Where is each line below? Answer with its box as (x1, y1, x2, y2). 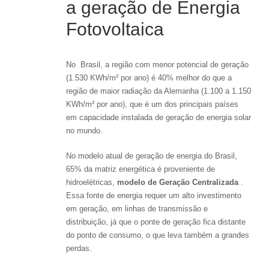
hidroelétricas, (66, 177, 117, 187)
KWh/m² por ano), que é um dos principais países (66, 99, 238, 109)
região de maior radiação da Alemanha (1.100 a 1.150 (66, 86, 251, 95)
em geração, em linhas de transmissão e (66, 204, 208, 213)
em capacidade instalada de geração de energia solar (66, 112, 251, 122)
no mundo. (66, 125, 103, 135)
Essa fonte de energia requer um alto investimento (66, 190, 241, 200)
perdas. (66, 243, 92, 253)
